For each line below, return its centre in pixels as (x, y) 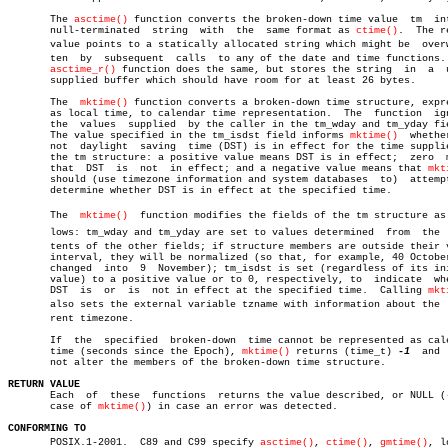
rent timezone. (71, 318)
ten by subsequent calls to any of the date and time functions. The (50, 58)
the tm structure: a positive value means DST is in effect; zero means (221, 157)
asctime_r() (83, 69)
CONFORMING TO (47, 428)
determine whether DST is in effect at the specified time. (200, 190)
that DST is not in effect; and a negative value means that (218, 168)
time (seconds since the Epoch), (125, 351)
